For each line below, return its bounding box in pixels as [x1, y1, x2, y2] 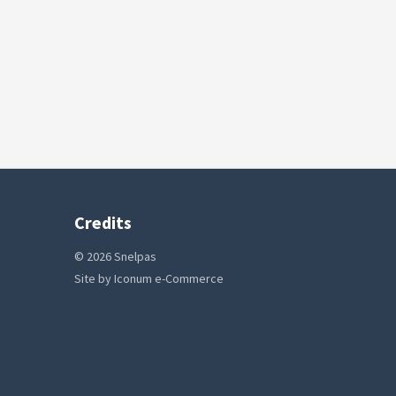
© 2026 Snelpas [73, 248, 156, 264]
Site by [73, 270, 114, 286]
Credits [73, 211, 132, 233]
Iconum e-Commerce [113, 270, 224, 286]
